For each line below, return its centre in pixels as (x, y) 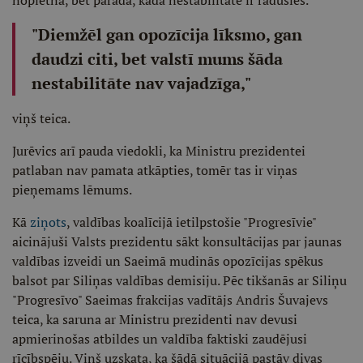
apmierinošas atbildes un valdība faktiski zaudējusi (160, 339)
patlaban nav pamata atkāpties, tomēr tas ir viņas (155, 170)
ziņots (48, 222)
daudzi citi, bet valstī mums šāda (157, 59)
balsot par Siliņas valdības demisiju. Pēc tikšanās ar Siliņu (179, 280)
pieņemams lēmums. (72, 190)
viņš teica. (41, 118)
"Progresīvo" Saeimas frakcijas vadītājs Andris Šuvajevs (170, 300)
